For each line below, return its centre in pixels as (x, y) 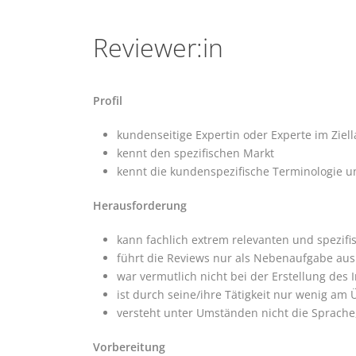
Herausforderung (140, 205)
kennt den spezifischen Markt (195, 153)
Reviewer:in (158, 47)
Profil (108, 100)
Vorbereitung (129, 346)
